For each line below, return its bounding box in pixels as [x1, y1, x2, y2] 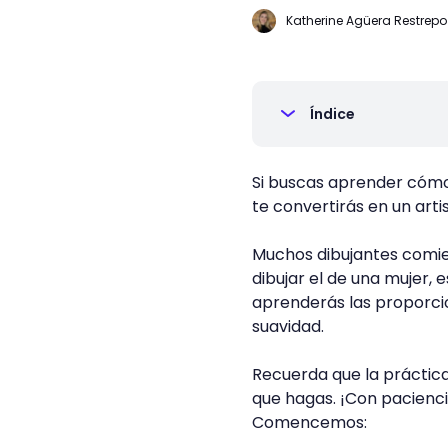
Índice [310, 104, 355, 124]
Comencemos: [252, 411, 367, 434]
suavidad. [252, 315, 324, 338]
